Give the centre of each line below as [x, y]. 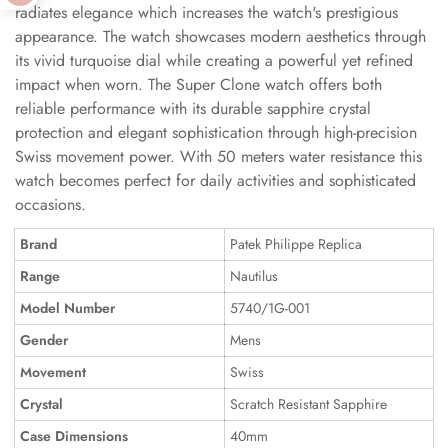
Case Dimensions [74, 436]
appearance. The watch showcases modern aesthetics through [220, 36]
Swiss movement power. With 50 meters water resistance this [218, 156]
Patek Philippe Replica [296, 244]
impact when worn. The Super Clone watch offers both [198, 84]
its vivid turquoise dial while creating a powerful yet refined [214, 60]
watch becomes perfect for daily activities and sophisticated [215, 180]
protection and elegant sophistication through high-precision [216, 132]
